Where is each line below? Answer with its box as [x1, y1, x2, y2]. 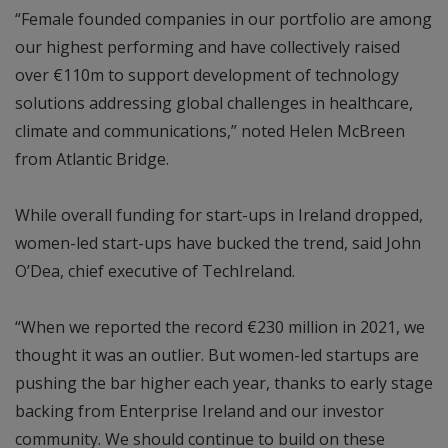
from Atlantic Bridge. [15, 147, 169, 170]
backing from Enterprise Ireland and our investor [15, 399, 384, 422]
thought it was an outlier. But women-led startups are [15, 343, 419, 366]
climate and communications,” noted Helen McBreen [15, 119, 405, 142]
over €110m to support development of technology [15, 63, 399, 86]
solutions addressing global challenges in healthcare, [15, 91, 413, 114]
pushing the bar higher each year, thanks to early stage [15, 371, 433, 394]
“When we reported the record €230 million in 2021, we [15, 315, 425, 338]
